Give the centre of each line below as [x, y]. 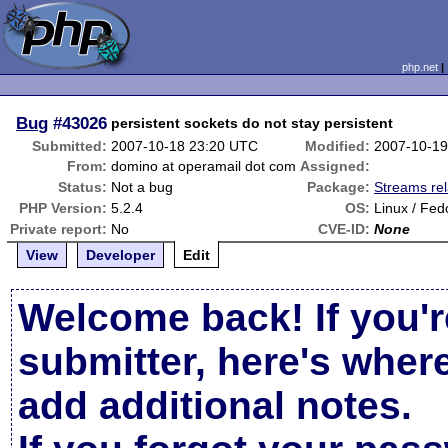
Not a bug [142, 187]
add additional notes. [215, 405]
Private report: [59, 229]
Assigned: [335, 166]
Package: [339, 187]
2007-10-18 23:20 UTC [185, 146]
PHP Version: [63, 208]
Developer [121, 255]
